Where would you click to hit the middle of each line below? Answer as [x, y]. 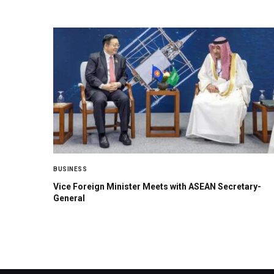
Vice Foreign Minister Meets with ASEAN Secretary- [157, 187]
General [69, 198]
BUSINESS [70, 169]
